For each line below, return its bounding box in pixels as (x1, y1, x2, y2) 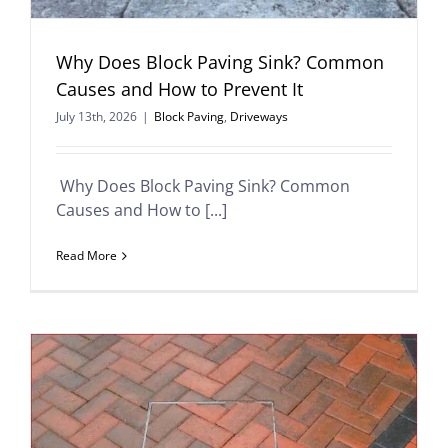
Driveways (230, 108, 288, 125)
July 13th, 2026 (56, 108, 137, 125)
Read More (56, 247, 117, 264)
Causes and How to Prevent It (56, 77, 303, 101)
